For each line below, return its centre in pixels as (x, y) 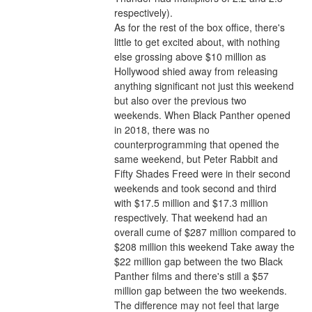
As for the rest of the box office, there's (199, 28)
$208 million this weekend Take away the (204, 247)
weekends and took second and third (195, 188)
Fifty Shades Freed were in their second (202, 174)
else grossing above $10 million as (190, 57)
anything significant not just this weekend (204, 86)
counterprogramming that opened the (196, 145)
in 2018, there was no (162, 130)
